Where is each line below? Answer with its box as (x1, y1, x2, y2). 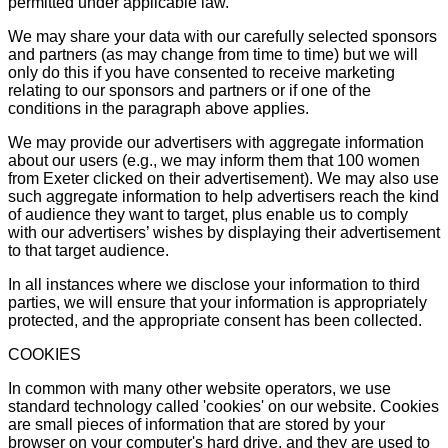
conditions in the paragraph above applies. (8, 99, 309, 117)
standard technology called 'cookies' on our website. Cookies (8, 397, 439, 415)
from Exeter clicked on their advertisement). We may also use (8, 169, 439, 187)
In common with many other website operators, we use (8, 379, 391, 397)
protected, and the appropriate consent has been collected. (8, 311, 422, 329)
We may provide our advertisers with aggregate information (8, 133, 424, 151)
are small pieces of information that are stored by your (8, 415, 385, 433)
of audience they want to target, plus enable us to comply (8, 205, 408, 223)
